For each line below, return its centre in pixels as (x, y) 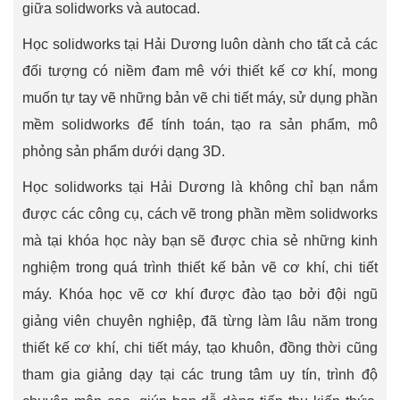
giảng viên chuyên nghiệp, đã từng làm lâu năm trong (200, 321)
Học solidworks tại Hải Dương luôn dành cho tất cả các (200, 44)
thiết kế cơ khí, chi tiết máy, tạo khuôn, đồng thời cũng (200, 348)
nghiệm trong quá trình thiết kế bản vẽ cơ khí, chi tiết (200, 267)
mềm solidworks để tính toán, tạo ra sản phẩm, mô (200, 125)
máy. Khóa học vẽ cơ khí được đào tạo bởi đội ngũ (200, 294)
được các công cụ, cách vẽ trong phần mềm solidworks (200, 214)
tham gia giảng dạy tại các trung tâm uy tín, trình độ (200, 375)
